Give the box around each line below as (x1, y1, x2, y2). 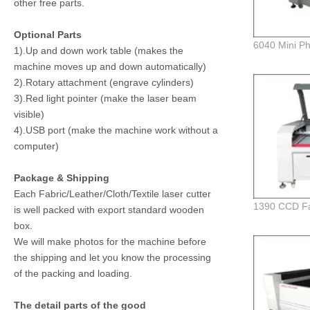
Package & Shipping (14, 172, 109, 183)
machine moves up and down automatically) (14, 61, 206, 72)
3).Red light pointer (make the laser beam (14, 93, 197, 104)
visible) (14, 109, 44, 120)
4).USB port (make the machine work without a (14, 125, 218, 136)
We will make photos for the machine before (14, 236, 206, 247)
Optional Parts (14, 29, 82, 40)
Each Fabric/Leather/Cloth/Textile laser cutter (14, 188, 214, 199)
